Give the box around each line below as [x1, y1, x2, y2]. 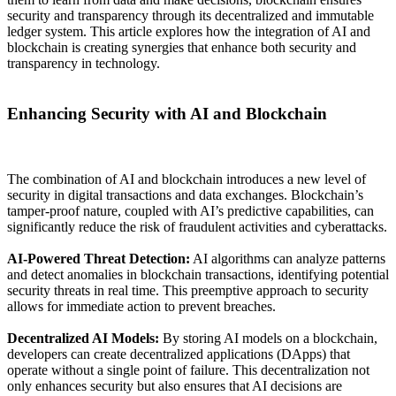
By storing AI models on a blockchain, [159, 331, 377, 346]
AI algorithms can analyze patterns [190, 251, 385, 267]
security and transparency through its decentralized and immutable [7, 8, 374, 23]
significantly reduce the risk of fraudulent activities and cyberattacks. [7, 219, 387, 235]
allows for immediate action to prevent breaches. [7, 299, 276, 315]
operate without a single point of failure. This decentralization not [7, 362, 369, 378]
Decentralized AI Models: [7, 331, 159, 346]
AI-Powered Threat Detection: [7, 251, 190, 267]
